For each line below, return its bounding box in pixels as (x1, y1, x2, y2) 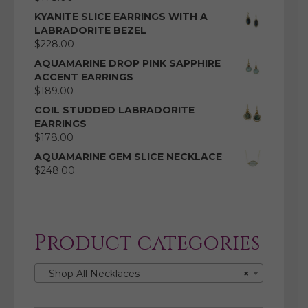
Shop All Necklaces (41, 267, 140, 280)
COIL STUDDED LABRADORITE (34, 104, 195, 117)
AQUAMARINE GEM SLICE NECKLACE (34, 151, 222, 164)
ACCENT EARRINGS (34, 71, 133, 84)
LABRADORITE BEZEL (34, 24, 146, 37)
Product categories (34, 230, 260, 258)
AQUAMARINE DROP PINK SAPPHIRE (34, 57, 221, 70)
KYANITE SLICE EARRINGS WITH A (34, 10, 208, 23)
